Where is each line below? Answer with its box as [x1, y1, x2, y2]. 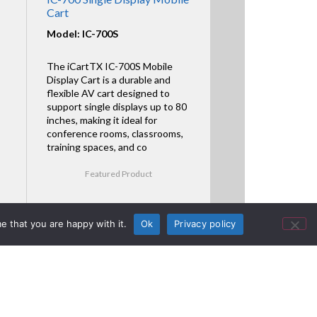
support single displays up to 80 [46, 100, 187, 113]
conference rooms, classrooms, [46, 127, 183, 139]
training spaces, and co [46, 140, 147, 153]
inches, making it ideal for [46, 113, 157, 126]
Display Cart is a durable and [46, 73, 171, 86]
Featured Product [85, 168, 153, 179]
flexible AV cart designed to [46, 86, 170, 99]
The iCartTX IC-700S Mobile [46, 59, 173, 72]
